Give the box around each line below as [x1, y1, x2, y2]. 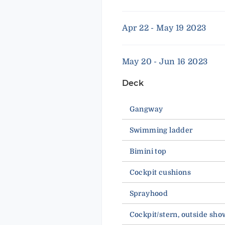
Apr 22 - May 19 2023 [122, 23, 206, 33]
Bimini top [129, 147, 167, 156]
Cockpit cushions [129, 168, 191, 177]
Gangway [129, 105, 163, 114]
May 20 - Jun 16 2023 [122, 57, 208, 66]
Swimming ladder [129, 126, 193, 135]
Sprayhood [129, 189, 168, 198]
